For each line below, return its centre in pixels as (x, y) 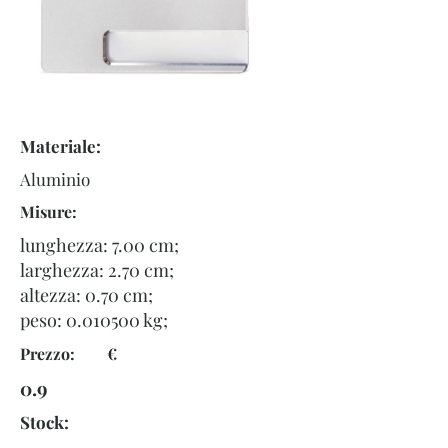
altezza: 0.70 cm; (86, 295)
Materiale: (60, 146)
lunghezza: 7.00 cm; (99, 245)
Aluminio (55, 179)
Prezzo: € (68, 353)
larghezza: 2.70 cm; (97, 270)
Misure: (48, 211)
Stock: (44, 422)
